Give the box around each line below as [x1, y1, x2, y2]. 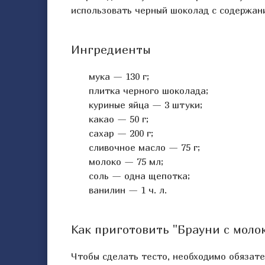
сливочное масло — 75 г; [89, 141, 200, 153]
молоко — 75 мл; [89, 156, 163, 167]
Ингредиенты [71, 43, 151, 56]
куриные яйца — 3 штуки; [89, 99, 202, 111]
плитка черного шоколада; [89, 85, 208, 96]
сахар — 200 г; [89, 127, 153, 139]
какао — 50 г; [89, 113, 148, 125]
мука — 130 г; [89, 70, 149, 82]
